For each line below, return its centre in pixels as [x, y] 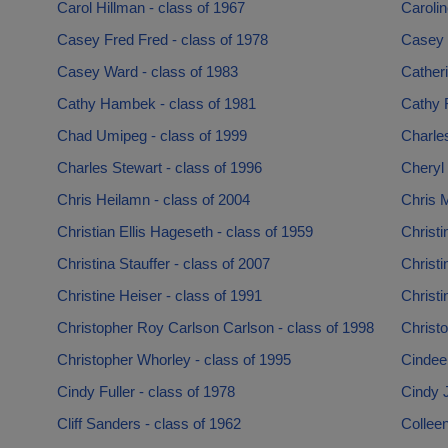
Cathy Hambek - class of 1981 [156, 103]
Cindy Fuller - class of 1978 [145, 391]
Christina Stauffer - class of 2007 [163, 263]
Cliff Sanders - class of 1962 [148, 423]
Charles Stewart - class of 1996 [159, 167]
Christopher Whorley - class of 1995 [173, 359]
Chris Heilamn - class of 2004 [153, 199]
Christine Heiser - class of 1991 [159, 295]
